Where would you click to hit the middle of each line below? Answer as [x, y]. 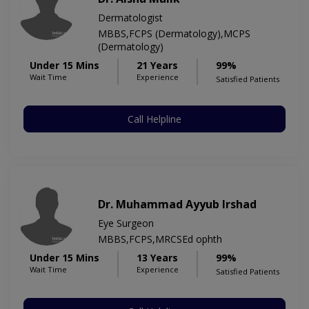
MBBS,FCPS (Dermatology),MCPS [174, 34]
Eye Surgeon [126, 223]
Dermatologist [130, 18]
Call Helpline [154, 119]
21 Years [157, 66]
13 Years [157, 258]
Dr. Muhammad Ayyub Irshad [177, 205]
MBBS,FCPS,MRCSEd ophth [160, 239]
